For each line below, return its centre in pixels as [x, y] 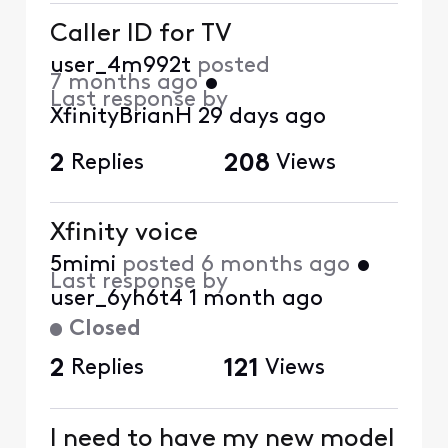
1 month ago [255, 300]
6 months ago [275, 266]
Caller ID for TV [140, 35]
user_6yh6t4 [116, 300]
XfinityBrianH [120, 118]
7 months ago [123, 84]
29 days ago [261, 118]
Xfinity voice [123, 234]
